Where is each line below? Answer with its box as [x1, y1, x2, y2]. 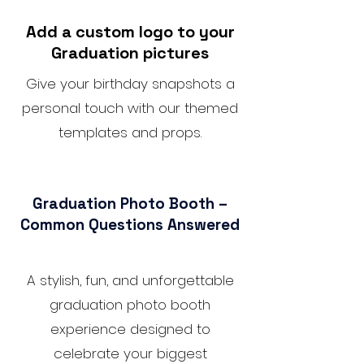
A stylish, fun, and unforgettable [26, 271, 234, 290]
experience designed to [50, 319, 210, 339]
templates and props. [58, 123, 201, 142]
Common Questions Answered [20, 214, 240, 235]
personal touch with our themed [22, 98, 238, 118]
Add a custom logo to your [25, 21, 235, 42]
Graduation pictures [51, 42, 209, 63]
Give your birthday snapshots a [25, 74, 235, 93]
